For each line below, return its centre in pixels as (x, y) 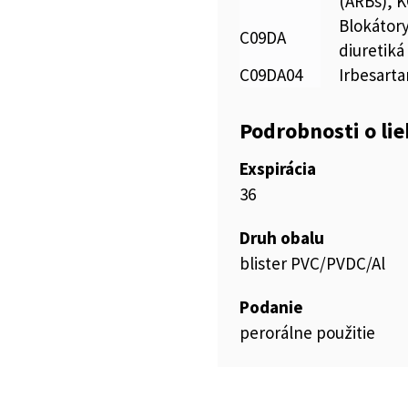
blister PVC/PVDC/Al (312, 263)
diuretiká (372, 50)
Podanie (271, 307)
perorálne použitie (307, 332)
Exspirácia (278, 168)
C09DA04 (271, 75)
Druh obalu (282, 238)
